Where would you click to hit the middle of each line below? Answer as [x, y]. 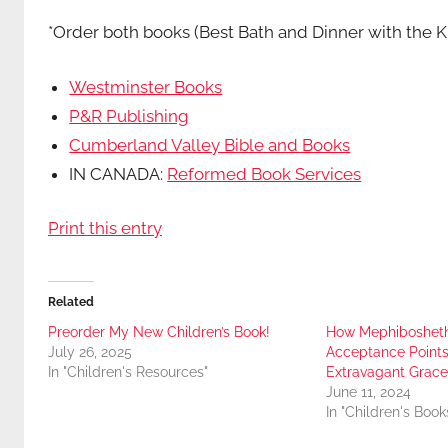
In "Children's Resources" [128, 372]
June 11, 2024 [368, 392]
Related [71, 302]
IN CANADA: [118, 173]
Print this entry [105, 228]
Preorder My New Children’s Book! [159, 332]
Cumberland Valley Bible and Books [210, 144]
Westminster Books [146, 86]
